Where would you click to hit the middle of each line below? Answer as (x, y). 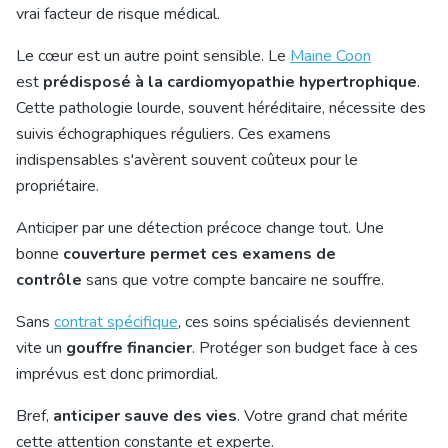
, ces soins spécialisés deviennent (294, 322)
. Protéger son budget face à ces (305, 348)
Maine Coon (330, 56)
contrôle (49, 280)
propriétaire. (57, 186)
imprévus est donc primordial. (117, 374)
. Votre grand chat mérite (322, 416)
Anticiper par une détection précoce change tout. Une (200, 228)
